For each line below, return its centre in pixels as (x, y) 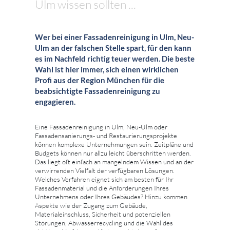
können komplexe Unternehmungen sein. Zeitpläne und (114, 144)
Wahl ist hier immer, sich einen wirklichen (107, 69)
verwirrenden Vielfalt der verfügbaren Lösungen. (105, 170)
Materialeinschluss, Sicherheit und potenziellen (103, 214)
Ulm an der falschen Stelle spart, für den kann (113, 47)
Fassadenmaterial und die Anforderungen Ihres (102, 188)
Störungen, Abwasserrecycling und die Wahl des (104, 223)
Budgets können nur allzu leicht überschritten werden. (113, 153)
